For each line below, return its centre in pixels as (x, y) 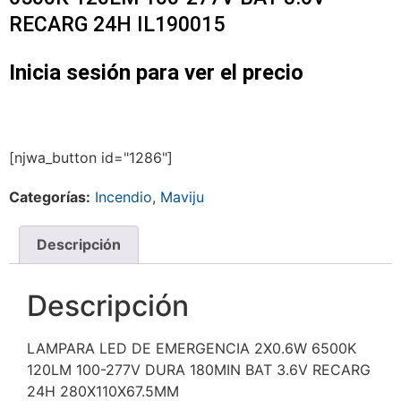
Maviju (182, 196)
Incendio (124, 196)
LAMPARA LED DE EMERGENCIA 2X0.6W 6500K (192, 349)
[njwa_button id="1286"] (91, 157)
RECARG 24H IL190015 (117, 25)
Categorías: (50, 196)
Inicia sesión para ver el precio (156, 73)
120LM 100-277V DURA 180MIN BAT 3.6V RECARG (199, 370)
